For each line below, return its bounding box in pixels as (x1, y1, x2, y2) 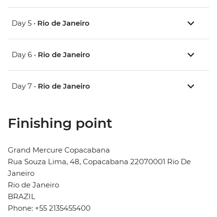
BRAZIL (8, 192, 35, 201)
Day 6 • (12, 50, 38, 60)
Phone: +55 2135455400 (8, 203, 91, 213)
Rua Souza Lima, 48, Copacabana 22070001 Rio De (8, 157, 191, 167)
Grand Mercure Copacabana (8, 145, 110, 155)
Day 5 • (12, 18, 37, 28)
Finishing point (8, 115, 112, 132)
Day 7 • (12, 81, 38, 91)
